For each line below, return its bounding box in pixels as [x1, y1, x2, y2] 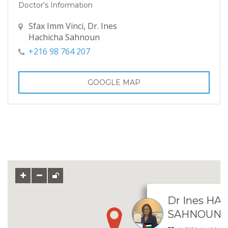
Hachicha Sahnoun [28, 32, 100, 43]
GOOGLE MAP [88, 78, 140, 88]
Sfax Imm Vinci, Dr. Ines [28, 20, 117, 32]
